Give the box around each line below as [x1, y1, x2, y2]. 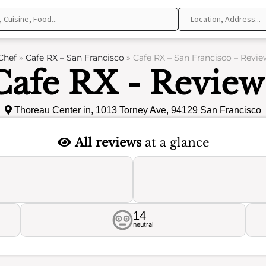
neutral [133, 220, 154, 229]
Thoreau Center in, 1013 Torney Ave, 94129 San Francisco [12, 105, 261, 115]
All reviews [74, 135, 141, 150]
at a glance [141, 135, 209, 150]
